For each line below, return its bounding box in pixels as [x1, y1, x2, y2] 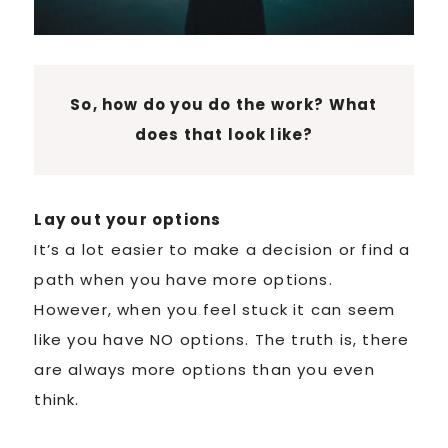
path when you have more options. [34, 268, 333, 290]
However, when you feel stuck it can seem [34, 298, 396, 320]
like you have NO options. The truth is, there [34, 328, 410, 350]
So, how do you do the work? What [70, 93, 378, 115]
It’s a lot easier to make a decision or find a [34, 238, 411, 260]
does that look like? [134, 123, 314, 145]
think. [34, 388, 80, 410]
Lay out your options [34, 208, 222, 230]
